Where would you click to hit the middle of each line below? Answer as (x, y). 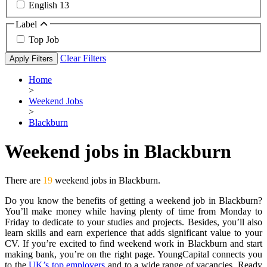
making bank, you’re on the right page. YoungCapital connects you (133, 254)
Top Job (44, 39)
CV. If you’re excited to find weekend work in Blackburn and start (133, 244)
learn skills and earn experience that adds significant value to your (133, 233)
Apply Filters (31, 58)
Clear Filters (83, 58)
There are (24, 181)
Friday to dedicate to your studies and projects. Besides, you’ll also (133, 222)
